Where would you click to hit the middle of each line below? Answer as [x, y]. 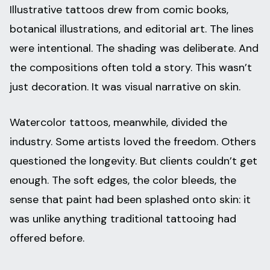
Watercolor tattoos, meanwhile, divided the [118, 123]
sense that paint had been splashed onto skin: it [130, 200]
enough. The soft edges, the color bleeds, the [123, 181]
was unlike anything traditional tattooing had [123, 219]
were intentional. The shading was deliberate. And [134, 49]
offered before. [47, 238]
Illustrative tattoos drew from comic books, [119, 10]
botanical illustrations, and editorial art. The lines [132, 29]
